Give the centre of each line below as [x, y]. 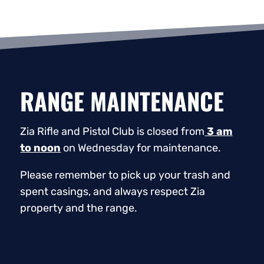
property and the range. [79, 208]
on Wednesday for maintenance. [141, 148]
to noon [41, 148]
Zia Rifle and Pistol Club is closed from [113, 131]
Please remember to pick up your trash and [126, 175]
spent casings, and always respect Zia [113, 191]
